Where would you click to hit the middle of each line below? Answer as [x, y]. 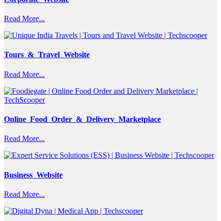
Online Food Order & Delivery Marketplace [82, 119]
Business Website [33, 175]
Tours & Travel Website [47, 55]
